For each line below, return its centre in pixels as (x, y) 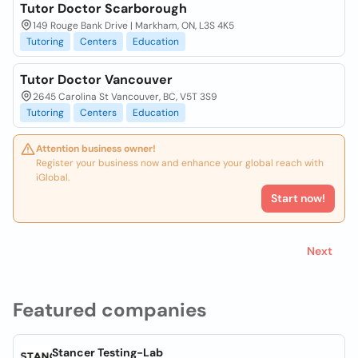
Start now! (298, 198)
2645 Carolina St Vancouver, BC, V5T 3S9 (125, 97)
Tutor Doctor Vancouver (96, 80)
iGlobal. (53, 177)
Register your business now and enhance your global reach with (180, 163)
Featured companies (110, 310)
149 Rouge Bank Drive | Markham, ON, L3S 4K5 (133, 26)
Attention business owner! (96, 149)
